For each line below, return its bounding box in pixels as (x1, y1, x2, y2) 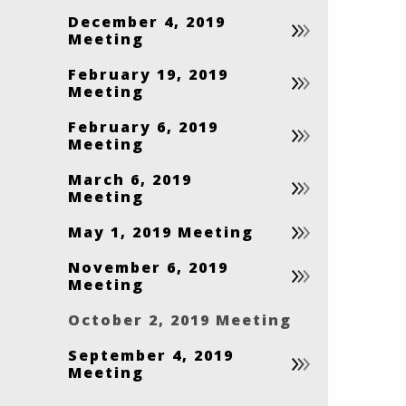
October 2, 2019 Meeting (68, 310, 293, 331)
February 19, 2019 (68, 64, 229, 85)
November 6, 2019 (68, 257, 229, 278)
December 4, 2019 (68, 12, 227, 33)
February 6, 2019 (68, 117, 219, 138)
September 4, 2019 (68, 345, 235, 366)
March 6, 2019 (68, 169, 193, 190)
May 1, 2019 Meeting (68, 222, 255, 243)
